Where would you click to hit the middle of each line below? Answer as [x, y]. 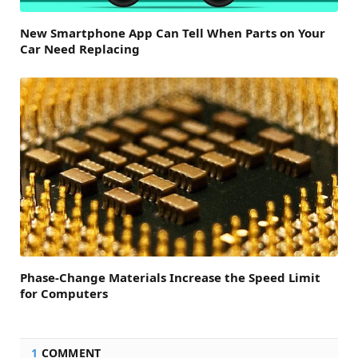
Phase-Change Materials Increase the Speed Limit [170, 278]
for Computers [64, 294]
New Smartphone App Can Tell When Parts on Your [173, 33]
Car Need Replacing [80, 49]
